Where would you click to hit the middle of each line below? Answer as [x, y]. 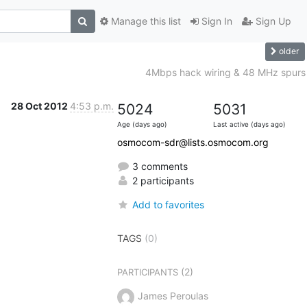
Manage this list [144, 21]
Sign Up [272, 21]
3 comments [158, 166]
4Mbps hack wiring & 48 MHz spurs [225, 72]
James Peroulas [173, 295]
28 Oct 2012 [40, 106]
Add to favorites [168, 204]
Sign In [215, 21]
